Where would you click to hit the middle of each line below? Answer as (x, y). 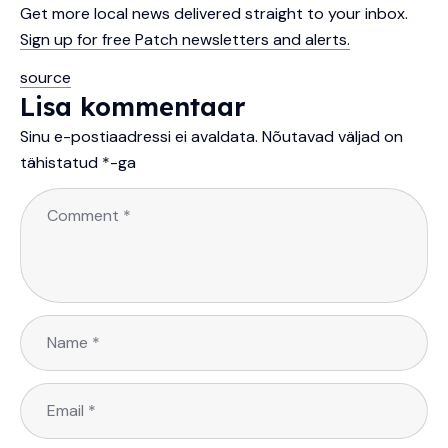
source (45, 78)
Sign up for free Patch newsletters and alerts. (185, 40)
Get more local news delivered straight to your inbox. (214, 14)
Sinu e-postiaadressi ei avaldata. (139, 137)
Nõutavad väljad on (332, 137)
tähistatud (61, 163)
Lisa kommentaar (132, 106)
